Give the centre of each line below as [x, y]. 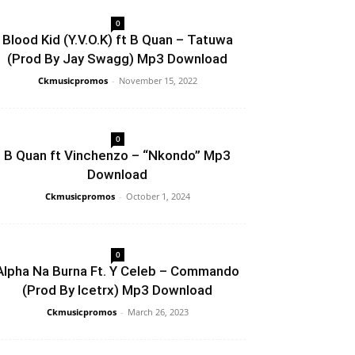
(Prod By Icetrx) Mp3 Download [117, 290]
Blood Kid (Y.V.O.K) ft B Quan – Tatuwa [117, 40]
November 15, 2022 [158, 81]
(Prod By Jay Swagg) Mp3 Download [117, 59]
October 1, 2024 [158, 197]
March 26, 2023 [158, 312]
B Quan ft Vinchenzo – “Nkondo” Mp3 [117, 156]
